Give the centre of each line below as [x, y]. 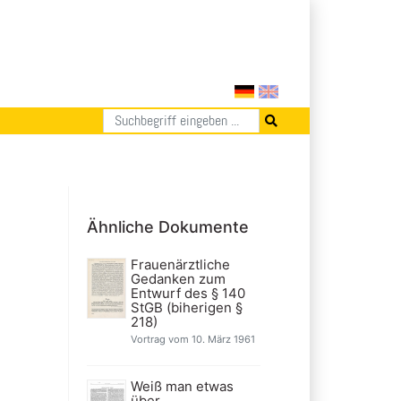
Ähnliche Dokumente [168, 226]
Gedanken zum [178, 278]
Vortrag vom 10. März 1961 [192, 339]
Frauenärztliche [180, 264]
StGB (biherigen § [186, 307]
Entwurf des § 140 [188, 293]
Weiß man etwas [182, 386]
